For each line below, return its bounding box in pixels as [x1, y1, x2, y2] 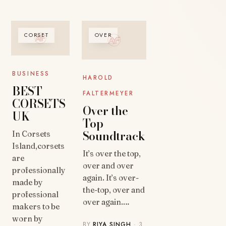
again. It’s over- [82, 173, 139, 183]
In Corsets [12, 129, 51, 139]
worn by [12, 213, 43, 223]
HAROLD [82, 74, 114, 82]
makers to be [12, 201, 60, 211]
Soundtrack [82, 127, 146, 145]
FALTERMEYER [82, 89, 134, 98]
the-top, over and [82, 185, 145, 195]
